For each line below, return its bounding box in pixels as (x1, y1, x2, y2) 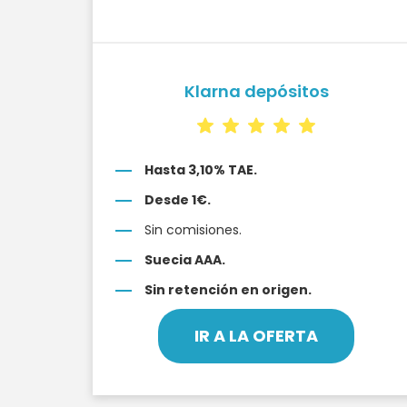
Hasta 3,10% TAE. (144, 161, 257, 179)
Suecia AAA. (144, 251, 225, 269)
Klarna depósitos (184, 80, 329, 103)
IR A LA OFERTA (194, 324, 318, 347)
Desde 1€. (144, 191, 211, 209)
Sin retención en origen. (144, 281, 312, 299)
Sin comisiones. (144, 221, 242, 239)
